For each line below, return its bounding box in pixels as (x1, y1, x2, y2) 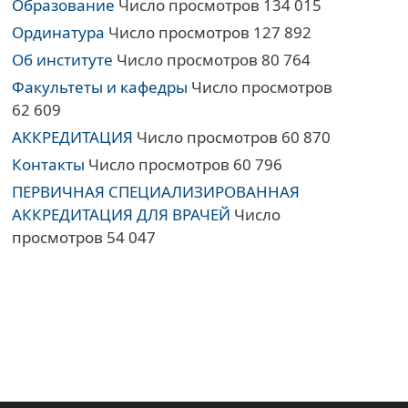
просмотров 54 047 (12, 227, 157, 249)
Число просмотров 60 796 (85, 154, 283, 176)
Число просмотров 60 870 (133, 127, 331, 148)
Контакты (12, 154, 86, 176)
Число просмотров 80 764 (113, 49, 311, 71)
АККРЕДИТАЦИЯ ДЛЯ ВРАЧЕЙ (12, 204, 231, 226)
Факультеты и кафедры (12, 76, 189, 98)
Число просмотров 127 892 (105, 22, 312, 44)
